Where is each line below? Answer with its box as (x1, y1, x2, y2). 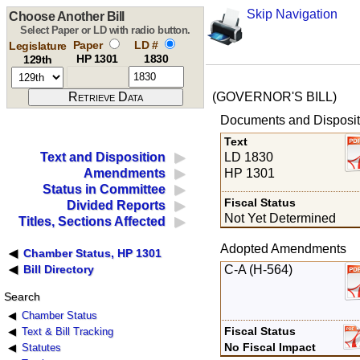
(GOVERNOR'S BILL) (206, 90, 337, 104)
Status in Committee (43, 182, 166, 197)
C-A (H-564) (224, 262, 293, 276)
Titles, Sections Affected (18, 215, 166, 229)
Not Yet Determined (224, 211, 337, 225)
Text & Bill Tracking (21, 325, 113, 338)
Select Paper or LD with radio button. (20, 24, 190, 36)
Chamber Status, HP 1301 (23, 247, 162, 260)
